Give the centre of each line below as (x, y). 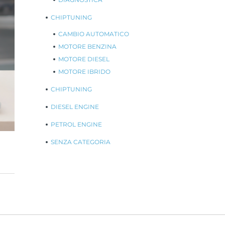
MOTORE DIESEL (84, 59)
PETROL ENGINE (76, 124)
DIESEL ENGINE (75, 107)
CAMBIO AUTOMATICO (94, 34)
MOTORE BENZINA (87, 46)
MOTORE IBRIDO (84, 72)
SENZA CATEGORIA (81, 142)
